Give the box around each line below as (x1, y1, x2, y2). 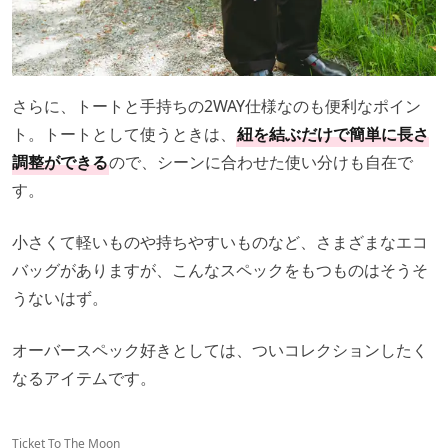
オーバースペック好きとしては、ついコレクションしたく (12, 339, 428, 362)
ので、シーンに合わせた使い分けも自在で (109, 151, 413, 174)
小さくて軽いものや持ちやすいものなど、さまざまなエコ (12, 231, 428, 254)
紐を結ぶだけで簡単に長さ (237, 123, 429, 146)
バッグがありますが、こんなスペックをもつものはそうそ (12, 259, 428, 282)
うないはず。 (12, 287, 108, 310)
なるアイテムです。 (12, 367, 156, 390)
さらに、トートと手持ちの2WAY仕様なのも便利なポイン (12, 95, 421, 118)
